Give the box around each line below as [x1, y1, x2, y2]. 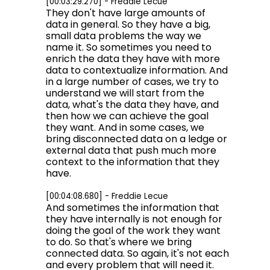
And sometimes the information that [46, 201, 219, 215]
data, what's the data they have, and [46, 98, 219, 111]
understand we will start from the [46, 86, 204, 100]
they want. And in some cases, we [46, 121, 204, 134]
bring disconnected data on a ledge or [46, 132, 227, 146]
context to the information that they [46, 155, 219, 169]
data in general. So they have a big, [46, 17, 210, 31]
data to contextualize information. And [46, 63, 228, 77]
